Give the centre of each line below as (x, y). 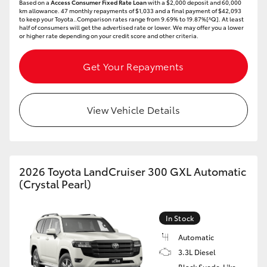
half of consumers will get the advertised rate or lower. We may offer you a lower (131, 27)
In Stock (180, 218)
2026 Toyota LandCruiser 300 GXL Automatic (133, 171)
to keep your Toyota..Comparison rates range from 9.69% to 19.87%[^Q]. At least (131, 19)
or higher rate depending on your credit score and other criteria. (109, 35)
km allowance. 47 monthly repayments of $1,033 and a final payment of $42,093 (130, 10)
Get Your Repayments (133, 66)
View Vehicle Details (133, 109)
